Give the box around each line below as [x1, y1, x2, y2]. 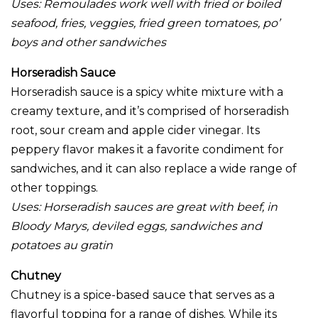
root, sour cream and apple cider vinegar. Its [11, 124, 260, 138]
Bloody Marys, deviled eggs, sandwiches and [11, 219, 262, 234]
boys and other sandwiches [11, 35, 166, 50]
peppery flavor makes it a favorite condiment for [11, 143, 284, 157]
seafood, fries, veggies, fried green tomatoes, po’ [11, 16, 280, 31]
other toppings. [11, 181, 98, 195]
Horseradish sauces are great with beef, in [43, 200, 278, 214]
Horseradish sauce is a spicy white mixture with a [11, 85, 283, 99]
